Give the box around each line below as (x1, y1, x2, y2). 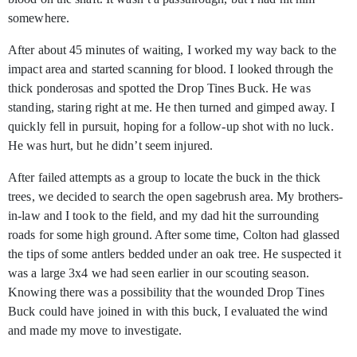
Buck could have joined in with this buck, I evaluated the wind (8, 304, 328, 319)
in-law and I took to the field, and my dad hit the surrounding (8, 209, 320, 223)
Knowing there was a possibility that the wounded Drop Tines (8, 285, 324, 300)
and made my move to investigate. (8, 324, 182, 338)
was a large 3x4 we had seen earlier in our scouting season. (8, 266, 309, 280)
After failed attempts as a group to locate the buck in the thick (8, 171, 321, 185)
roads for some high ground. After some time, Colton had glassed (8, 228, 340, 242)
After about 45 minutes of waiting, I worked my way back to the (8, 43, 337, 57)
